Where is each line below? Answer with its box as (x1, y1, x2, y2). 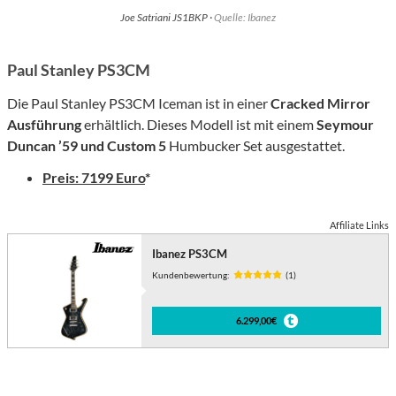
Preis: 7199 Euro (42, 169, 145, 187)
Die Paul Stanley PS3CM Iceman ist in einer (7, 95, 270, 112)
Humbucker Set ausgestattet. (166, 137, 345, 155)
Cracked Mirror (270, 95, 370, 112)
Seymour (316, 116, 374, 133)
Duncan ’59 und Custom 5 (7, 137, 166, 155)
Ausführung (7, 116, 81, 133)
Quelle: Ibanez (214, 11, 276, 25)
